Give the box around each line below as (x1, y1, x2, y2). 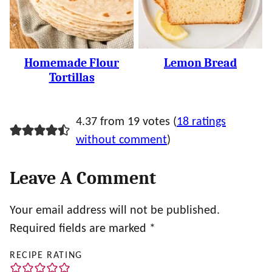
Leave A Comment (10, 168, 156, 189)
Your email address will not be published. (10, 205, 220, 217)
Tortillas (49, 70, 95, 84)
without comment (75, 134, 167, 146)
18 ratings (176, 116, 226, 128)
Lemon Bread (164, 56, 237, 70)
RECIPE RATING (10, 251, 83, 260)
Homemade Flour (24, 56, 119, 70)
